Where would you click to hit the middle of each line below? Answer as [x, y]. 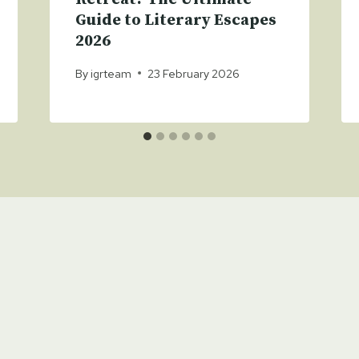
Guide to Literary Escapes [175, 21]
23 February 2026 [193, 73]
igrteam [111, 73]
